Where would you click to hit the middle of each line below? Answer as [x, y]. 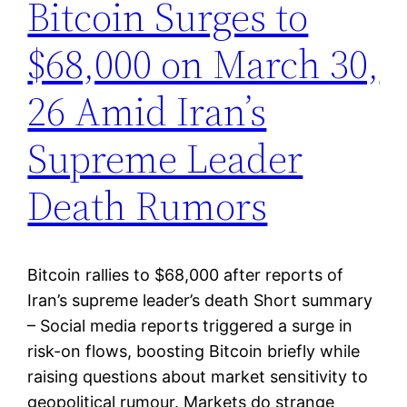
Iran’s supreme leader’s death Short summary [200, 301]
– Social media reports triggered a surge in [190, 326]
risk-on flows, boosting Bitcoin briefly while [194, 352]
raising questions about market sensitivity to [198, 377]
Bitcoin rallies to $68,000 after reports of [186, 275]
